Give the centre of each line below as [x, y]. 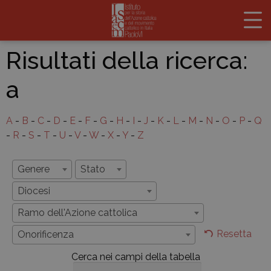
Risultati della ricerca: [127, 60]
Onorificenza [46, 235]
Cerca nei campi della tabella [135, 257]
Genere [34, 169]
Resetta [234, 234]
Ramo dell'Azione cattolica [77, 213]
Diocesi [34, 191]
